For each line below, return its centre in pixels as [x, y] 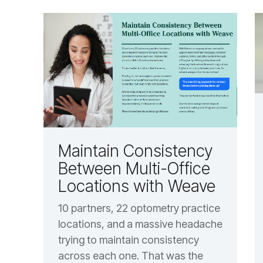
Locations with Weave [136, 186]
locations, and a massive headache [140, 224]
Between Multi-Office [134, 169]
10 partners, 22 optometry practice [139, 208]
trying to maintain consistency [128, 240]
